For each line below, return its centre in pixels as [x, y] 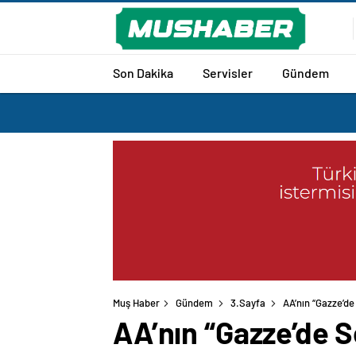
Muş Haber [136, 303]
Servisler [228, 72]
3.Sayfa [248, 303]
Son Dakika [143, 72]
